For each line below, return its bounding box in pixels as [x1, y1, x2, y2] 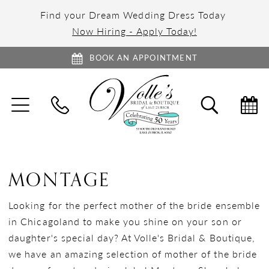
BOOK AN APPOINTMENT [89, 52, 198, 64]
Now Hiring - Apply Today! [72, 24, 197, 38]
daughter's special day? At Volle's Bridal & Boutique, [8, 231, 255, 244]
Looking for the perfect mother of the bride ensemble [8, 198, 260, 212]
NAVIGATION [11, 107, 122, 133]
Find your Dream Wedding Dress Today [40, 8, 229, 22]
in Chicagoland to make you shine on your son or [8, 214, 242, 228]
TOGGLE [11, 89, 82, 115]
